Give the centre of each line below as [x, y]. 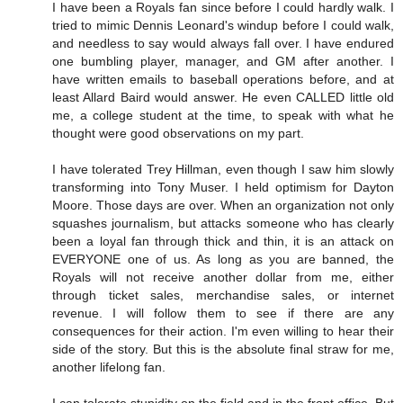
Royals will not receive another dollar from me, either [223, 278]
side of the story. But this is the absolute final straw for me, [223, 349]
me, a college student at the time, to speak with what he [223, 116]
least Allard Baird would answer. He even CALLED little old [223, 98]
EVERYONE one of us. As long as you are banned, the [223, 260]
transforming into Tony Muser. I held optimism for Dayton [223, 188]
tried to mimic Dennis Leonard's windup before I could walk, [223, 26]
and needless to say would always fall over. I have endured [223, 44]
